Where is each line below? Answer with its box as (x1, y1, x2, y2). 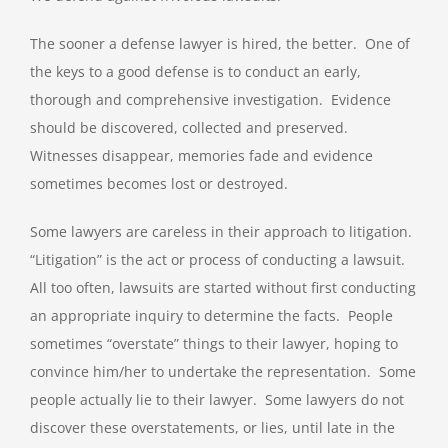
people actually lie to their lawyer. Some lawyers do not (30, 390, 404, 410)
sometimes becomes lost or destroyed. (30, 174, 288, 194)
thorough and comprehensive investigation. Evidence (30, 90, 391, 110)
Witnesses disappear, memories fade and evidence (30, 146, 373, 166)
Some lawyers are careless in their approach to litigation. (30, 222, 416, 242)
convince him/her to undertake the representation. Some (30, 362, 416, 382)
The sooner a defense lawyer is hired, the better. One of (30, 34, 410, 54)
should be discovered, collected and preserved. (30, 118, 352, 138)
